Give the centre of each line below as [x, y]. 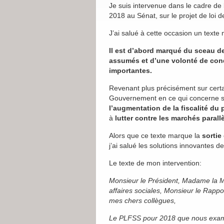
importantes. [130, 70]
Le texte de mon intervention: [155, 163]
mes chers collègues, [142, 200]
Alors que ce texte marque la [155, 135]
